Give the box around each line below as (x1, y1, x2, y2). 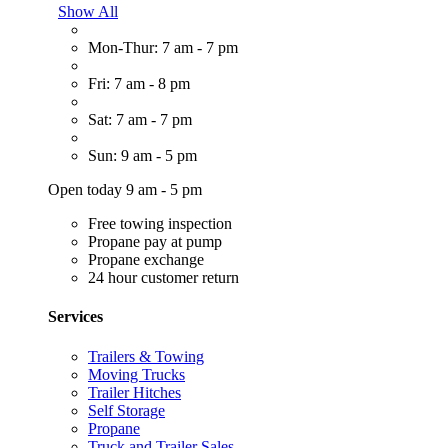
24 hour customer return (88, 269, 239, 287)
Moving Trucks (88, 365, 185, 383)
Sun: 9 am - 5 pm (88, 147, 197, 165)
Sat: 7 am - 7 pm (88, 111, 192, 129)
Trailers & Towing (88, 347, 204, 365)
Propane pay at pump (88, 233, 222, 251)
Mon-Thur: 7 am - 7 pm (88, 39, 238, 57)
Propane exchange (88, 251, 204, 269)
